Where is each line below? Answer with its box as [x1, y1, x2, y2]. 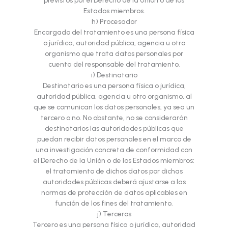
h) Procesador [91, 17, 137, 26]
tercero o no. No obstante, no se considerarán [40, 113, 188, 122]
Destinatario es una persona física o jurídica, [42, 81, 186, 90]
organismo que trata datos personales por [45, 49, 183, 58]
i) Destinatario [91, 71, 137, 79]
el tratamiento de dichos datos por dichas [45, 167, 183, 176]
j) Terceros [97, 210, 131, 218]
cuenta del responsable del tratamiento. [48, 60, 180, 69]
